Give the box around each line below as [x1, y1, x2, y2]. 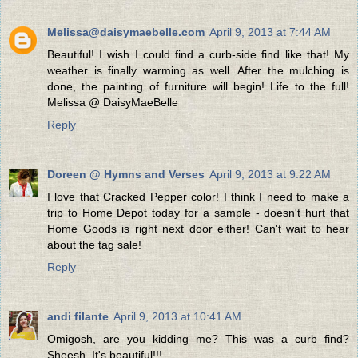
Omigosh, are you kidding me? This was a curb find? [47, 332, 349, 346]
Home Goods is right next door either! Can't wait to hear [47, 222, 349, 236]
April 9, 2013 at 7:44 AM [209, 26, 331, 39]
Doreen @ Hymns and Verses [47, 168, 205, 181]
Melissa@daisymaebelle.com [47, 26, 205, 39]
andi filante [47, 310, 109, 324]
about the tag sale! [47, 238, 141, 252]
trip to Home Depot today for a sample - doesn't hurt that [47, 206, 349, 220]
